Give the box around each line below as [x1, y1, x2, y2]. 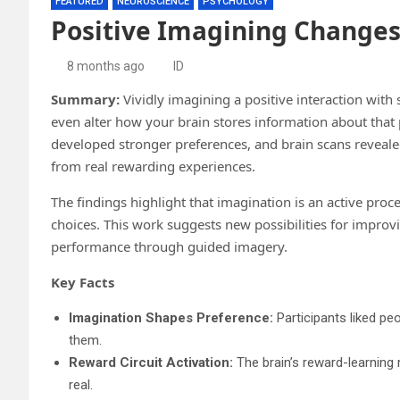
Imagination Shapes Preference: [69, 309, 273, 326]
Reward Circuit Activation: [69, 354, 233, 371]
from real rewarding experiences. [51, 156, 255, 175]
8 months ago [66, 58, 145, 73]
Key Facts [51, 272, 114, 291]
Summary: [51, 89, 123, 108]
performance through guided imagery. [51, 237, 287, 255]
